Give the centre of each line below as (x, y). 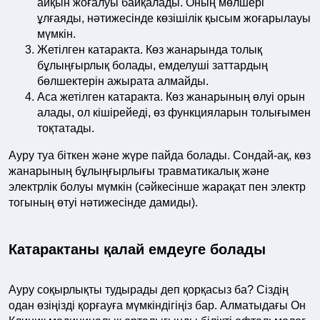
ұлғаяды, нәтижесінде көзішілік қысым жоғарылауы (174, 18)
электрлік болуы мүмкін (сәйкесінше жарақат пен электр (157, 187)
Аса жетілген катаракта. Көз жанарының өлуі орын (171, 97)
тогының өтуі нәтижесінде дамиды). (103, 202)
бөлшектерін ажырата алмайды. (123, 81)
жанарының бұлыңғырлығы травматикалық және (139, 171)
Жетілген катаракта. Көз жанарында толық (150, 50)
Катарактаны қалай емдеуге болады (137, 249)
